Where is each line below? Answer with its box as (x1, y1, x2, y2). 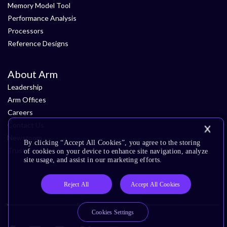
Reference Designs (8, 39, 68, 48)
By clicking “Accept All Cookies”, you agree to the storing (24, 139, 201, 146)
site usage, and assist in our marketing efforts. (24, 156, 162, 164)
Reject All (64, 180, 89, 188)
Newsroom (8, 133, 42, 142)
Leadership (8, 83, 43, 91)
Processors (8, 26, 44, 35)
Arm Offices (8, 95, 46, 104)
